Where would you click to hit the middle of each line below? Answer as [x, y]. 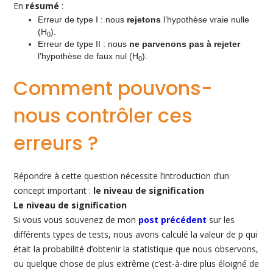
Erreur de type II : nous [84, 44]
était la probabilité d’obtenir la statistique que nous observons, [136, 249]
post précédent [173, 220]
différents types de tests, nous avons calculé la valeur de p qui [136, 234]
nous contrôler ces [103, 115]
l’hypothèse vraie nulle [205, 19]
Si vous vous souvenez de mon [76, 220]
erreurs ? [56, 143]
